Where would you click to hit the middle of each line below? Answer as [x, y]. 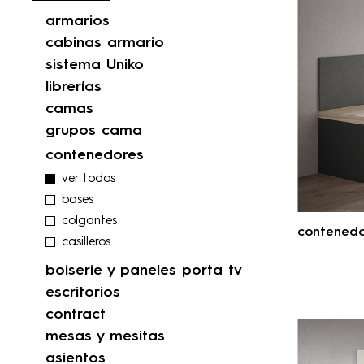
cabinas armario [105, 43]
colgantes [89, 222]
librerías [74, 87]
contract [76, 315]
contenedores [95, 156]
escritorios [83, 293]
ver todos [89, 180]
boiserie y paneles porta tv [144, 271]
